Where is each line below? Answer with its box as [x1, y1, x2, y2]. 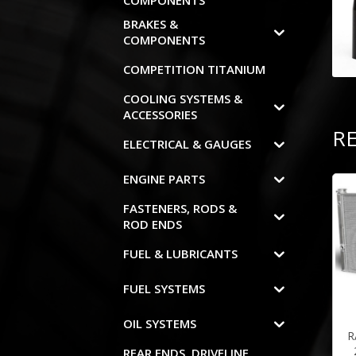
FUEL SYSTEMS [123, 281, 206, 297]
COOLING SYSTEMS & [123, 91, 243, 107]
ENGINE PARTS [123, 171, 206, 188]
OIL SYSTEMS [123, 315, 197, 332]
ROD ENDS [123, 216, 183, 233]
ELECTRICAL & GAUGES [123, 136, 252, 153]
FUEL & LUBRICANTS [123, 246, 238, 262]
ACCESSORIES [123, 106, 198, 123]
